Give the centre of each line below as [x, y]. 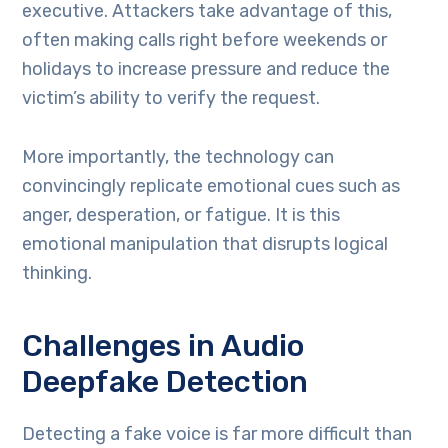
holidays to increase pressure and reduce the [206, 68]
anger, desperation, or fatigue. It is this [181, 214]
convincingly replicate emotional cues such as [211, 185]
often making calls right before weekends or [205, 39]
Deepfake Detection [165, 381]
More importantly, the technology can [178, 156]
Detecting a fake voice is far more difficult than [217, 433]
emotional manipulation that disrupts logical [205, 243]
